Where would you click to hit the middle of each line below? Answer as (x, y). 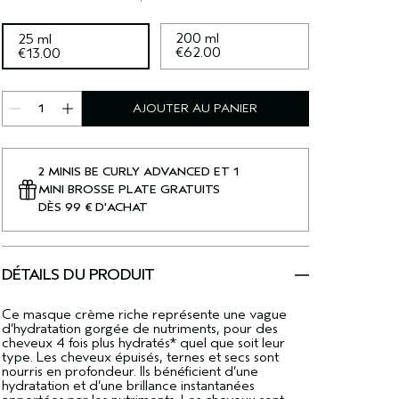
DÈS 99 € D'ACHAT (93, 207)
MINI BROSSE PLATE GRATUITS (129, 189)
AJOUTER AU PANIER (195, 108)
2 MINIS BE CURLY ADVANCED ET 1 (138, 171)
